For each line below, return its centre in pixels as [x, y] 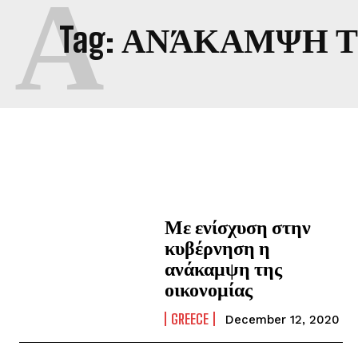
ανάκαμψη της [224, 268]
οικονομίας [209, 289]
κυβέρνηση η [218, 247]
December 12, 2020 [283, 320]
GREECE [190, 319]
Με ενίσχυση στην [238, 227]
